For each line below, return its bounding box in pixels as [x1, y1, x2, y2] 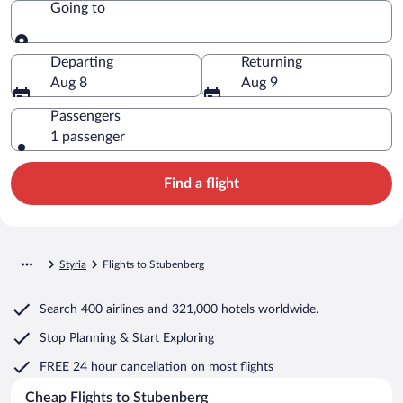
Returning [241, 54, 302, 69]
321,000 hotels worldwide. [172, 302, 318, 316]
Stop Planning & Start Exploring [40, 331, 214, 345]
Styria [59, 258, 86, 270]
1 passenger [50, 129, 125, 144]
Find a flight [164, 175, 239, 191]
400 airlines [77, 302, 148, 316]
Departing [50, 54, 113, 69]
